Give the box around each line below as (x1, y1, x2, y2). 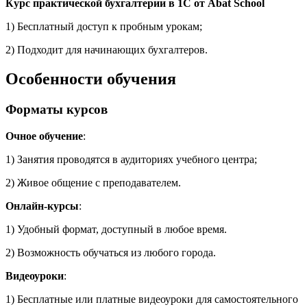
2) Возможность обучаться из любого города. (5, 246, 216, 258)
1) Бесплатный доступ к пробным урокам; (5, 21, 202, 33)
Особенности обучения (5, 70, 176, 88)
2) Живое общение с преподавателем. (5, 176, 181, 188)
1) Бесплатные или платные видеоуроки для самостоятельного (5, 293, 298, 305)
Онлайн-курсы (5, 199, 79, 212)
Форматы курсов (5, 101, 108, 116)
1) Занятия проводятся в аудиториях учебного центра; (5, 153, 257, 165)
